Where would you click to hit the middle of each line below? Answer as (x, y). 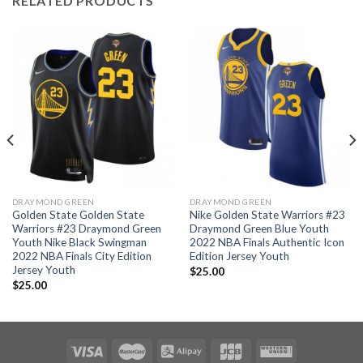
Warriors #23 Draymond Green (86, 229)
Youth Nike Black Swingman (79, 243)
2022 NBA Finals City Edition (81, 256)
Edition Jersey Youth (239, 256)
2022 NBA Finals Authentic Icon (267, 243)
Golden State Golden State (78, 215)
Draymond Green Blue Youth (259, 229)
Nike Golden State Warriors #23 (267, 215)
